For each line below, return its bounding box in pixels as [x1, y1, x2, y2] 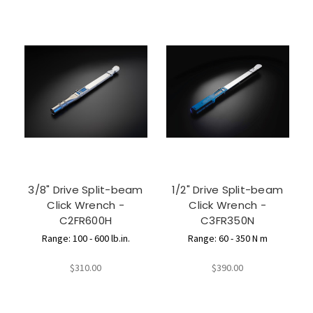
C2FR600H [59, 213, 112, 228]
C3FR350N [201, 213, 254, 228]
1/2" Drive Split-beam [171, 182, 284, 198]
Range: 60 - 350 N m [187, 232, 268, 245]
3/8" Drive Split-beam [28, 182, 143, 198]
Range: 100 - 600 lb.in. [41, 232, 130, 245]
